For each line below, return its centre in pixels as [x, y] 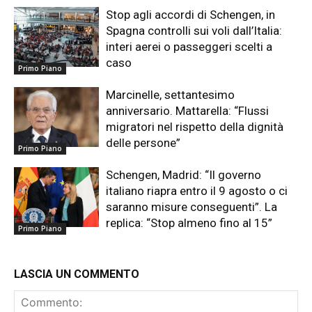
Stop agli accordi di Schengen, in [191, 15]
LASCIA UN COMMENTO [77, 274]
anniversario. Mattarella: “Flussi [188, 111]
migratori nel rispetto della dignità [195, 127]
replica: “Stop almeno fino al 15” [189, 223]
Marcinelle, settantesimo [171, 95]
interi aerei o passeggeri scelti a [189, 47]
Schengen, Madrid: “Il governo [184, 175]
